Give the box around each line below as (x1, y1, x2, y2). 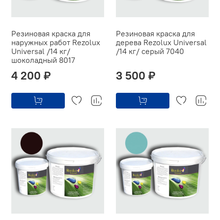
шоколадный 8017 (11, 55, 75, 65)
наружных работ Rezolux (11, 37, 100, 47)
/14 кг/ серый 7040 (116, 46, 184, 56)
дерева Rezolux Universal (116, 37, 207, 47)
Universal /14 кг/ (11, 46, 70, 56)
